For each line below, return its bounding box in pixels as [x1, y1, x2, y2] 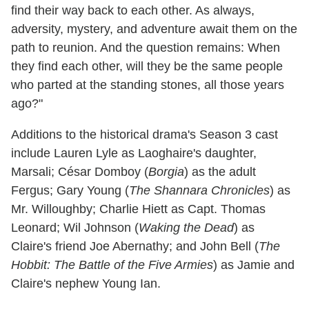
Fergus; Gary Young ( [11, 183, 129, 197]
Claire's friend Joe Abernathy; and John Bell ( [11, 239, 259, 253]
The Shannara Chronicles [129, 183, 270, 197]
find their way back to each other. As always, [11, 3, 255, 17]
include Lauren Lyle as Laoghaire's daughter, [11, 146, 257, 160]
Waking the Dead [139, 220, 234, 235]
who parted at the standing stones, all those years [11, 77, 284, 92]
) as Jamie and [213, 257, 295, 272]
